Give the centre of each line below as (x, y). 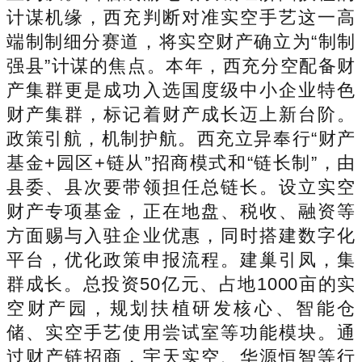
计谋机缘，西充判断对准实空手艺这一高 (181, 17)
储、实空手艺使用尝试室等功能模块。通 (181, 332)
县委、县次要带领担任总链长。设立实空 (181, 187)
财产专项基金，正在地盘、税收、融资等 (181, 211)
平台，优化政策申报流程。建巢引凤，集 (181, 259)
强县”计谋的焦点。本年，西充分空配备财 (181, 65)
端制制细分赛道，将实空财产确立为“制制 (181, 41)
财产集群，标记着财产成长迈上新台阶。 (181, 114)
